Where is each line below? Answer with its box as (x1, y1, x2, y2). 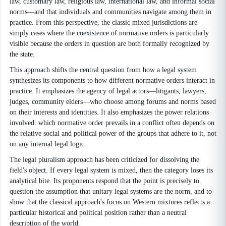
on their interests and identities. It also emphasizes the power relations (10, 108, 209, 116)
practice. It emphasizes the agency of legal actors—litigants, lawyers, (10, 87, 206, 95)
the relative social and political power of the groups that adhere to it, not (10, 130, 216, 137)
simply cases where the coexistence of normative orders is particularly (10, 29, 209, 37)
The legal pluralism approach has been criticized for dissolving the (10, 156, 199, 163)
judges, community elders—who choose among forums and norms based (10, 98, 216, 105)
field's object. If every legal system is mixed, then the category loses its (10, 166, 213, 174)
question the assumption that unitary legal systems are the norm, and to (10, 188, 212, 195)
